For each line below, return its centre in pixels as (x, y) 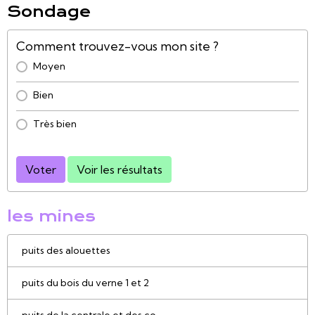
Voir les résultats (120, 170)
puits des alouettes (66, 251)
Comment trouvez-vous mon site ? (117, 46)
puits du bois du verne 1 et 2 (85, 283)
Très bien (55, 124)
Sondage (49, 12)
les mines (51, 217)
